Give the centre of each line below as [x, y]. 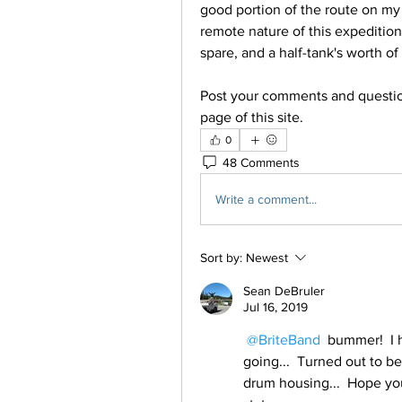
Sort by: [221, 258]
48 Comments [261, 162]
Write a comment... [266, 199]
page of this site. [252, 117]
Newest [267, 258]
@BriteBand [284, 340]
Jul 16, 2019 [275, 307]
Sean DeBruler [284, 291]
